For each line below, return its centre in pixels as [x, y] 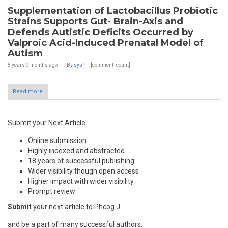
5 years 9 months [28, 65]
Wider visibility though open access [83, 171]
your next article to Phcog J [76, 207]
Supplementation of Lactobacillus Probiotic [113, 11]
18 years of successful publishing [81, 161]
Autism [25, 54]
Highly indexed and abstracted [76, 151]
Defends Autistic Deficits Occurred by [101, 32]
